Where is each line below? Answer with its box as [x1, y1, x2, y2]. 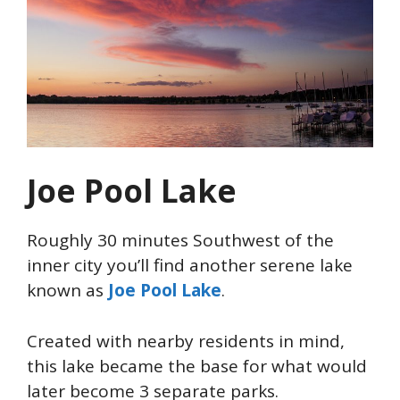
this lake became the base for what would [27, 354, 367, 378]
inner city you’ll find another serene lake [27, 254, 353, 278]
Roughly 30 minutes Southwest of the [27, 229, 334, 253]
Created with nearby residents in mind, [27, 329, 345, 353]
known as [27, 279, 104, 303]
